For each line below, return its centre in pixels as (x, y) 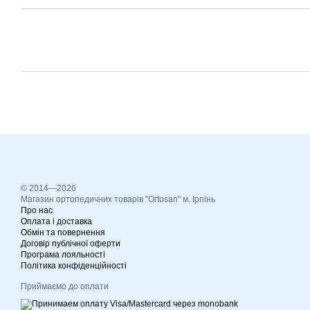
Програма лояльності (63, 255)
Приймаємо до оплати (65, 286)
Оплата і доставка (56, 221)
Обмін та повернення (63, 232)
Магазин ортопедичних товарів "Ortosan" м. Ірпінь (118, 199)
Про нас (37, 210)
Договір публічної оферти (71, 244)
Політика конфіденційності (74, 266)
